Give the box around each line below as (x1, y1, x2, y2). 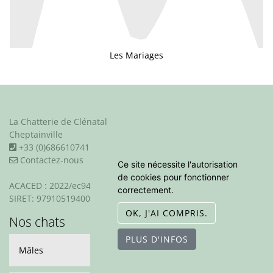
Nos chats (9, 213, 65, 231)
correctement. (118, 185, 174, 195)
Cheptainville (9, 129, 63, 141)
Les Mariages (110, 49, 163, 62)
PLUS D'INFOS (126, 233, 188, 245)
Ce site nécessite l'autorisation (118, 159, 238, 169)
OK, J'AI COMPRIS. (126, 207, 208, 219)
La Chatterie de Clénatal (9, 116, 107, 128)
